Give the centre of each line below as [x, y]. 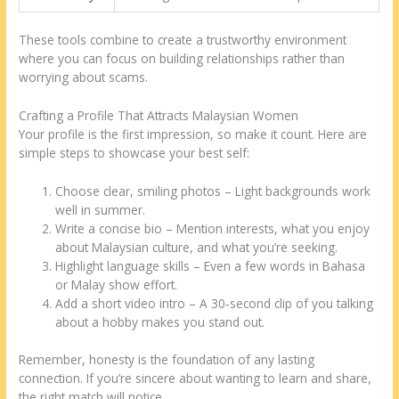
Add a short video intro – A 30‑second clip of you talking [215, 304]
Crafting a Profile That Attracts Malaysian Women [159, 116]
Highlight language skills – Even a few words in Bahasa [211, 266]
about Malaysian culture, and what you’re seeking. [197, 248]
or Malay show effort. [117, 285]
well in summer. [101, 210]
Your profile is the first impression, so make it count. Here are [193, 134]
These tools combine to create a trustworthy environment [183, 40]
